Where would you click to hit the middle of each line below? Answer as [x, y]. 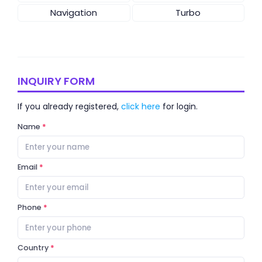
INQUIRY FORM [56, 81]
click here [141, 106]
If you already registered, [69, 106]
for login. [179, 106]
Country [33, 247]
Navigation [74, 12]
